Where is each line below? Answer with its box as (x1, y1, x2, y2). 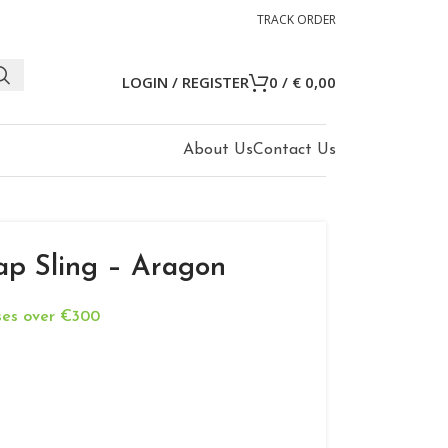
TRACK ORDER (257, 11, 336, 28)
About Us (183, 142, 253, 158)
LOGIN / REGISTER (122, 71, 249, 92)
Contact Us (253, 142, 336, 158)
